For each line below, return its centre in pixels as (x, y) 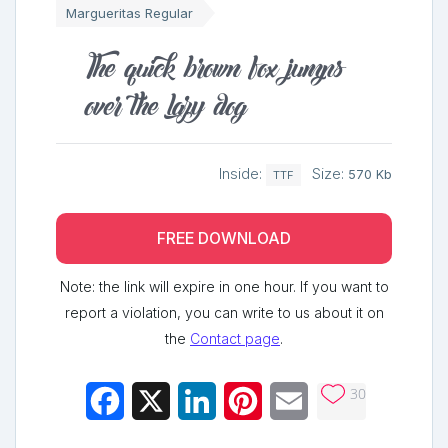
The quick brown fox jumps (215, 65)
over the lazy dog (167, 103)
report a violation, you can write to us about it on (224, 313)
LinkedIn (246, 401)
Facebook (161, 401)
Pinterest (294, 401)
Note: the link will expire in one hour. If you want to (224, 287)
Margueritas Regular (129, 12)
